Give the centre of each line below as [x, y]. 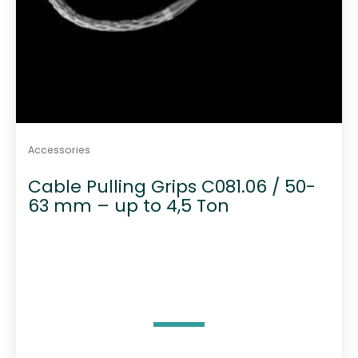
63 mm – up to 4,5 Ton [128, 205]
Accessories [59, 149]
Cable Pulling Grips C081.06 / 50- [171, 186]
